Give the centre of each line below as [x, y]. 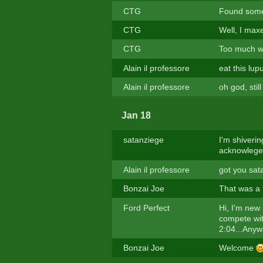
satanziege [143, 140]
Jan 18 [136, 116]
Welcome [237, 247]
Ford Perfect [146, 208]
